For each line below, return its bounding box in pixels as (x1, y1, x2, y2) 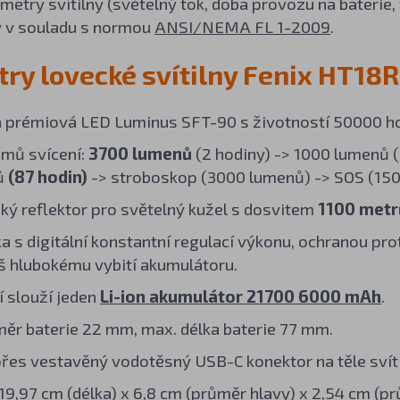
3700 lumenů (87, 142, 192, 163)
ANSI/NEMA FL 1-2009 (154, 15, 330, 37)
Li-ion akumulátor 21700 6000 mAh (99, 285, 381, 306)
